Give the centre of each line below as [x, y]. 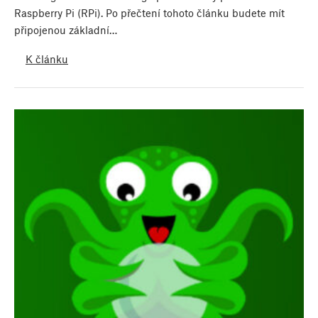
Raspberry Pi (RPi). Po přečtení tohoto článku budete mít [149, 12]
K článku [47, 59]
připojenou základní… [66, 29]
